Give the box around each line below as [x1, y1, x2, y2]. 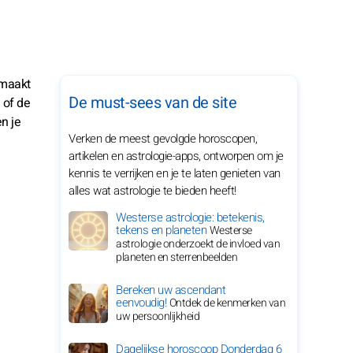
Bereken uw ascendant [116, 281, 225, 299]
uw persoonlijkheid [116, 308, 199, 325]
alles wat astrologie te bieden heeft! [69, 182, 236, 199]
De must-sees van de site [69, 91, 236, 114]
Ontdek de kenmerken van [169, 295, 285, 311]
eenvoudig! [116, 294, 169, 311]
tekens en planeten [116, 221, 210, 239]
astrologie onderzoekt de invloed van [116, 236, 280, 252]
